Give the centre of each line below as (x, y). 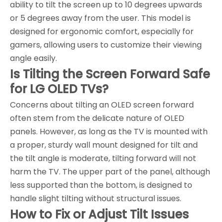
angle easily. (33, 58)
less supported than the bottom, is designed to (101, 185)
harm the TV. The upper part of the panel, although (110, 171)
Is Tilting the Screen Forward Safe (110, 74)
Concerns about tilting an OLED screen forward (102, 105)
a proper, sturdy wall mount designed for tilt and (104, 145)
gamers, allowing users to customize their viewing (106, 45)
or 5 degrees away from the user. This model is (100, 18)
